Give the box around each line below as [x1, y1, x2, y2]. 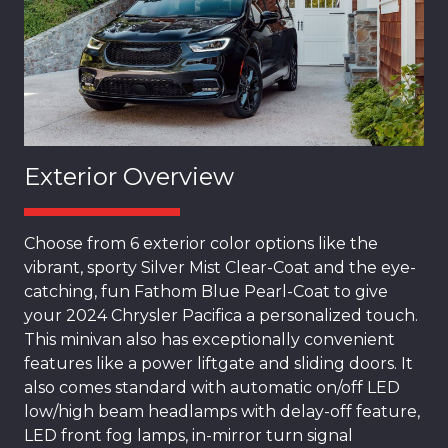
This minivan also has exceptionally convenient [24, 330, 395, 350]
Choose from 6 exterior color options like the [24, 234, 378, 254]
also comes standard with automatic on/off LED [24, 378, 400, 398]
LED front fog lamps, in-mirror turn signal [24, 426, 353, 446]
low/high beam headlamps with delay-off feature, [24, 402, 420, 422]
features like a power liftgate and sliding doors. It [24, 354, 413, 374]
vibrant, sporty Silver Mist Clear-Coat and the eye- [24, 258, 416, 278]
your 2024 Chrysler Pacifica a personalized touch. [24, 306, 418, 326]
